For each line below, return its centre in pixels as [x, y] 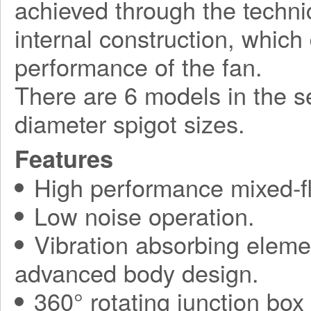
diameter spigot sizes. [130, 123]
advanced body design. [137, 272]
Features [64, 158]
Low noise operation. [144, 216]
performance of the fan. [138, 66]
